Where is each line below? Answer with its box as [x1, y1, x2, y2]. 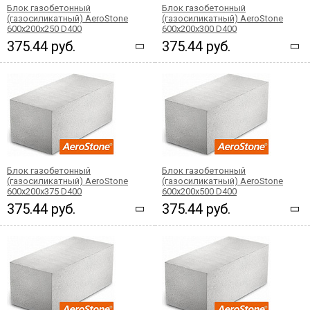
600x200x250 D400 [7, 23, 82, 34]
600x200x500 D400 [162, 185, 237, 197]
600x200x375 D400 [7, 185, 82, 197]
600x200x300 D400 [162, 23, 237, 34]
